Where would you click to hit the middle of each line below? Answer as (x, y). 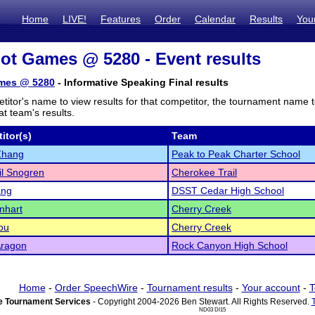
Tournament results (189, 288)
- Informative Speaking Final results (142, 82)
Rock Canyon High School (230, 245)
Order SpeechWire (96, 288)
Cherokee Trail (204, 172)
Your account (271, 288)
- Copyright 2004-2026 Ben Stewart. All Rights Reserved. (201, 302)
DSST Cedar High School (228, 191)
